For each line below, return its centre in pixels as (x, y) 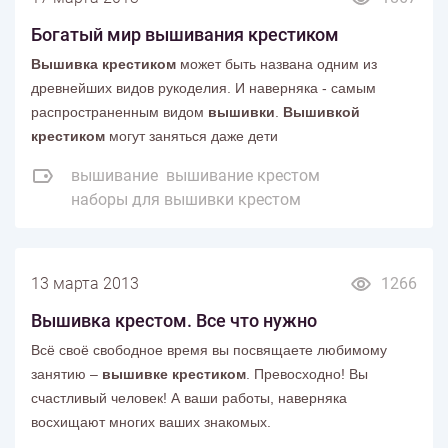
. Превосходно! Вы (307, 373)
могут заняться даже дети (191, 135)
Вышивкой (321, 111)
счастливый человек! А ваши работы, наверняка (189, 397)
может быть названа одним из (276, 63)
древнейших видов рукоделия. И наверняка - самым (203, 87)
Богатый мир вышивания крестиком (185, 34)
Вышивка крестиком (103, 63)
